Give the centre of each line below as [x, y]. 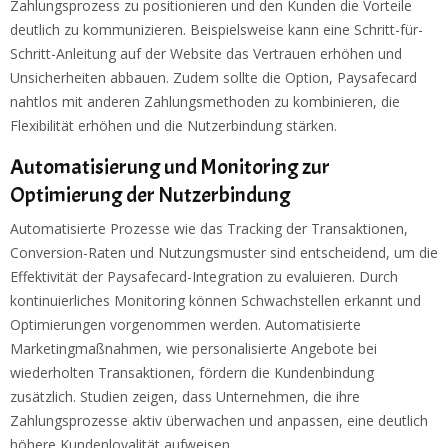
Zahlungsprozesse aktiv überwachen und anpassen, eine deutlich [219, 421]
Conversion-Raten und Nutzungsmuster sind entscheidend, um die [224, 253]
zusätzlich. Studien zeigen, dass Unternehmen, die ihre [185, 397]
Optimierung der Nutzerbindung [150, 195]
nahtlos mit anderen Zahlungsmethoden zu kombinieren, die [205, 102]
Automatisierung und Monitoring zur [170, 167]
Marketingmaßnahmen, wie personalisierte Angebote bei [193, 349]
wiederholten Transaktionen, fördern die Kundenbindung [192, 373]
